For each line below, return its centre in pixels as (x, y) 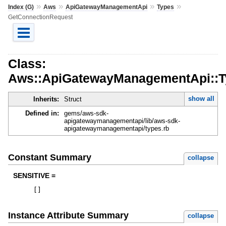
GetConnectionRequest (40, 17)
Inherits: (46, 99)
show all (201, 99)
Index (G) (21, 7)
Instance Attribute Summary (68, 215)
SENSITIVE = (34, 175)
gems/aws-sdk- (86, 114)
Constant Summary (49, 157)
